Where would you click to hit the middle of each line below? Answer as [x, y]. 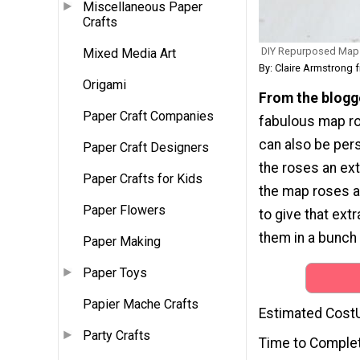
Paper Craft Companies [148, 117]
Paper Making [122, 242]
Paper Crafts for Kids [143, 179]
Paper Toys [115, 273]
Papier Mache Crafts [141, 305]
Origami [104, 85]
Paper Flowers [124, 211]
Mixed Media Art [129, 54]
